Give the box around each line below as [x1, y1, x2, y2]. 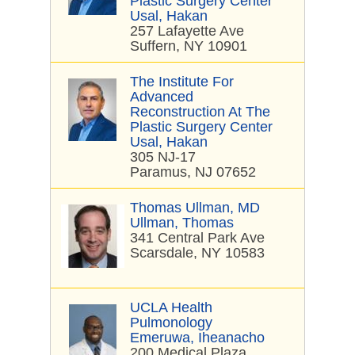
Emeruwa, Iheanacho [130, 330, 265, 345]
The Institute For [130, 74, 234, 90]
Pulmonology [130, 315, 212, 330]
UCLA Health [130, 300, 212, 315]
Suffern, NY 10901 [130, 38, 247, 54]
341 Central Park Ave [130, 230, 265, 246]
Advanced [130, 89, 193, 105]
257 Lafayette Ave [130, 23, 244, 39]
